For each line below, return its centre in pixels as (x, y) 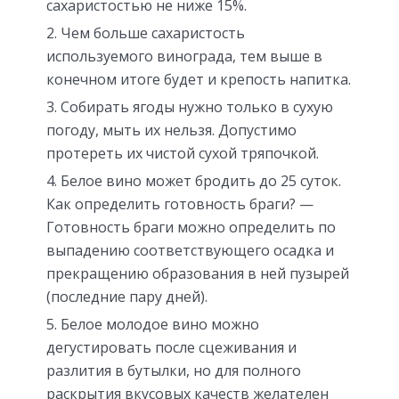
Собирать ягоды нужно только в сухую (197, 107)
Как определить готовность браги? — (180, 204)
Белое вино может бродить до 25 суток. (201, 181)
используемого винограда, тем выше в (184, 57)
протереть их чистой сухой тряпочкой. (183, 154)
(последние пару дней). (127, 297)
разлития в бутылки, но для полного (174, 371)
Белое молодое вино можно (160, 325)
